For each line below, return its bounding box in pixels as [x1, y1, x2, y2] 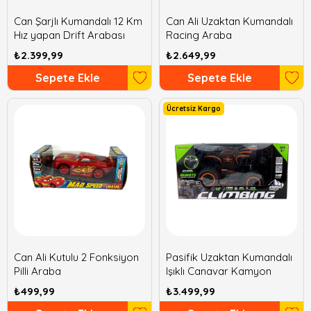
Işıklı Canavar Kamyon [166, 264, 271, 278]
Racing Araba [166, 28, 232, 42]
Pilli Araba [14, 264, 61, 278]
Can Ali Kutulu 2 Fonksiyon [14, 251, 139, 264]
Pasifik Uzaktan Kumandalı [166, 251, 292, 264]
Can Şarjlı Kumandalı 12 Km [14, 15, 142, 28]
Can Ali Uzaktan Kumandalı [166, 15, 293, 28]
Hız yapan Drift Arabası [14, 28, 125, 42]
